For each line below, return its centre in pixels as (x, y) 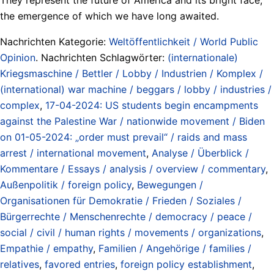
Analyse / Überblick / (200, 153)
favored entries (80, 264)
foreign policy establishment (186, 264)
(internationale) (203, 57)
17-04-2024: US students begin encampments (152, 105)
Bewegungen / (170, 184)
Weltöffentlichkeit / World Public (183, 41)
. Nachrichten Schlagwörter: (102, 57)
